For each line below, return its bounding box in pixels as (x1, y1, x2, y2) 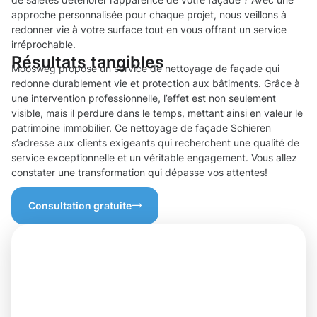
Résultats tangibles (11, 52, 164, 72)
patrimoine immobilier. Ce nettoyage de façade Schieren (11, 122, 271, 134)
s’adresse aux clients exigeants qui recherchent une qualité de (11, 137, 299, 149)
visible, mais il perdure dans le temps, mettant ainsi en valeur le (11, 107, 303, 120)
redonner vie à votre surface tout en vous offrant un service (11, 23, 287, 36)
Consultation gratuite (28, 200, 132, 212)
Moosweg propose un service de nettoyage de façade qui (11, 62, 279, 75)
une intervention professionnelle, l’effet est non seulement (11, 92, 276, 105)
